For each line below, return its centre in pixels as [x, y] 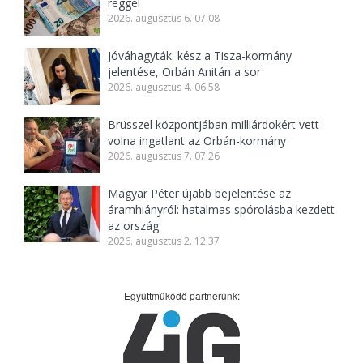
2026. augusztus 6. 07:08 [164, 19]
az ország [134, 226]
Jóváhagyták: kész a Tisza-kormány [200, 56]
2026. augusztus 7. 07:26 [164, 156]
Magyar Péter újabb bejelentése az [200, 194]
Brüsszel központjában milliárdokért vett [214, 125]
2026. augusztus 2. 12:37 [164, 241]
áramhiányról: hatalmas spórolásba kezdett [222, 210]
